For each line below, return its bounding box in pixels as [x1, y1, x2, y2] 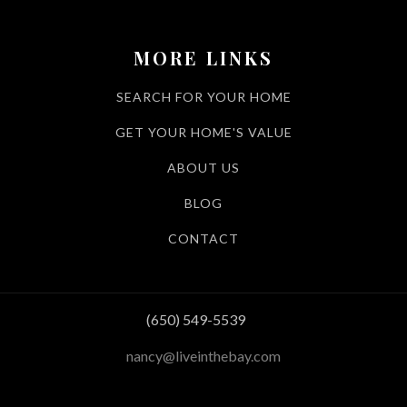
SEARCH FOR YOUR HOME [115, 88, 292, 104]
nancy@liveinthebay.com [126, 346, 281, 364]
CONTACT [168, 230, 239, 246]
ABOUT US [167, 159, 240, 175]
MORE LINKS [134, 45, 273, 70]
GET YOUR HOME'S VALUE [114, 124, 293, 140]
